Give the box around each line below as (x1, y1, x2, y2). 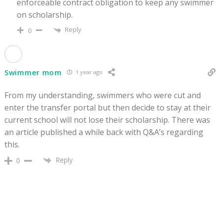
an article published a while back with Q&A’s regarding (4, 126, 203, 137)
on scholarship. (17, 9, 73, 21)
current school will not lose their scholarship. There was (4, 114, 210, 125)
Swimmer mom (4, 67, 62, 77)
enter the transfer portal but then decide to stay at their (4, 102, 211, 113)
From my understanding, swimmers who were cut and (4, 89, 201, 101)
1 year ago (74, 68, 103, 76)
